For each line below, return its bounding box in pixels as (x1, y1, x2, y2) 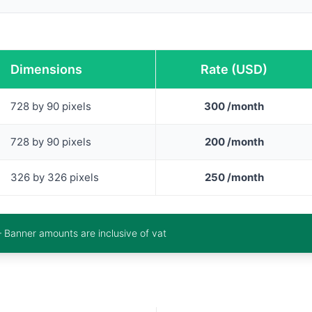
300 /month (204, 99, 264, 113)
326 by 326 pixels (10, 170, 99, 184)
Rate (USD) (201, 61, 267, 77)
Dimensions (10, 61, 82, 77)
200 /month (204, 134, 264, 148)
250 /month (204, 170, 264, 184)
